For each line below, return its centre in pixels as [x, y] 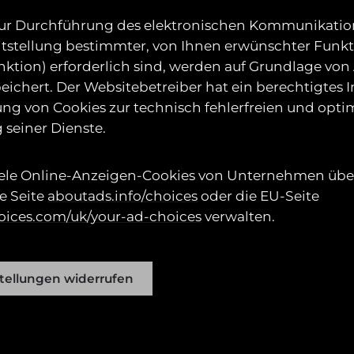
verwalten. [238, 217]
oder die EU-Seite [258, 196]
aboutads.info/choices [122, 196]
